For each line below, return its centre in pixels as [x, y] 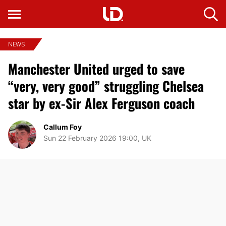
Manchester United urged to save [96, 69]
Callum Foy [63, 127]
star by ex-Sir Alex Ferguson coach [101, 103]
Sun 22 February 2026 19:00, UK [97, 138]
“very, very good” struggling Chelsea [106, 86]
